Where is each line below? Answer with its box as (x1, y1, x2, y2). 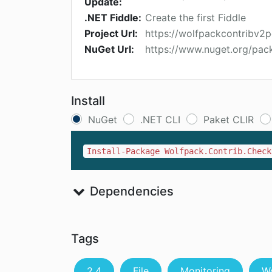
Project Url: (84, 27, 138, 40)
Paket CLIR (203, 114, 254, 126)
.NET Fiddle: (84, 12, 141, 24)
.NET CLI (140, 114, 180, 126)
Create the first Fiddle (145, 12, 246, 24)
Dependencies (86, 184, 174, 199)
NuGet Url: (84, 43, 134, 56)
